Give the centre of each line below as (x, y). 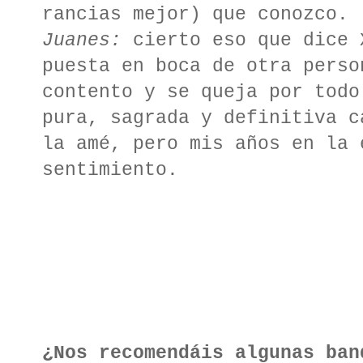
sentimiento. (110, 171)
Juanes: (82, 41)
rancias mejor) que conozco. (195, 15)
